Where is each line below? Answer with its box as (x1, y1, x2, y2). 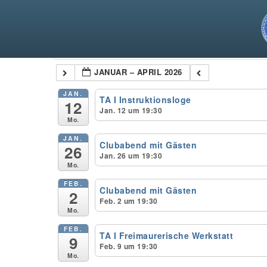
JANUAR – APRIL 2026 (94, 66, 182, 77)
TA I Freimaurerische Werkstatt (100, 229, 234, 241)
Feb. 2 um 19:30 (100, 195, 158, 207)
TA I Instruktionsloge (100, 94, 191, 106)
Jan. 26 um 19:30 (100, 150, 163, 162)
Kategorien (79, 42, 122, 53)
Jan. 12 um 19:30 (100, 105, 163, 116)
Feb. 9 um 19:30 (100, 240, 158, 252)
